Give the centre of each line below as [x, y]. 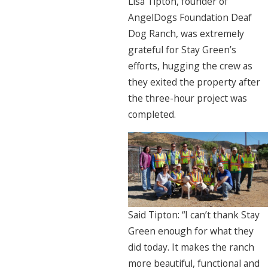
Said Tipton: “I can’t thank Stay [194, 215]
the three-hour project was [187, 98]
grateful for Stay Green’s [182, 50]
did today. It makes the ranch [191, 247]
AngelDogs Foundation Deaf [190, 18]
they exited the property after [194, 82]
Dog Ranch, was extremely [186, 34]
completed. [152, 115]
